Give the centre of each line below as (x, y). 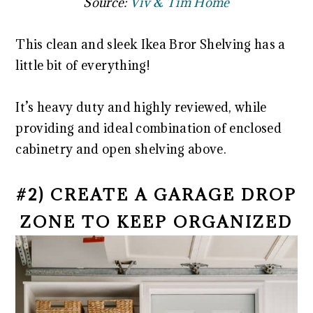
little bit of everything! (82, 65)
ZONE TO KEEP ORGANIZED (156, 221)
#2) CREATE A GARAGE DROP (156, 194)
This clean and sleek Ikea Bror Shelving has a (151, 44)
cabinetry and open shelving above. (121, 149)
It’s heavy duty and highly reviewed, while (141, 107)
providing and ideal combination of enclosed (149, 128)
